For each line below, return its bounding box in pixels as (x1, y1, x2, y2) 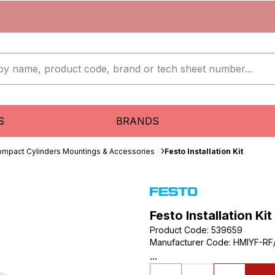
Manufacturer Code (150, 237, 229, 247)
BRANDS (115, 115, 159, 127)
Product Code (150, 225, 207, 235)
